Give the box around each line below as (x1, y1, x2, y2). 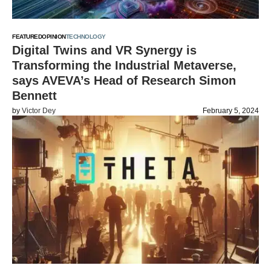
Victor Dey (22, 106, 56, 115)
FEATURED (12, 33, 42, 40)
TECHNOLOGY (65, 33, 106, 40)
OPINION (42, 33, 66, 40)
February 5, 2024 (203, 106, 259, 115)
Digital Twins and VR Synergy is (12, 44, 197, 57)
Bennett (12, 89, 57, 102)
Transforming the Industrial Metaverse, (12, 59, 237, 72)
